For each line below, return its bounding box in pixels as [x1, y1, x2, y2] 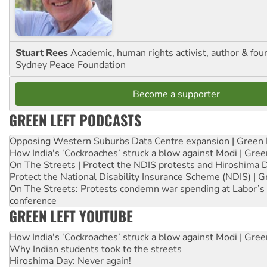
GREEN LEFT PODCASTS [9, 109, 141, 131]
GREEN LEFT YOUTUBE [9, 205, 133, 227]
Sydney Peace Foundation [15, 58, 126, 72]
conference [10, 194, 57, 208]
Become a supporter [133, 88, 220, 101]
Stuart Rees [15, 46, 70, 60]
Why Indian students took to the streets [10, 243, 182, 256]
